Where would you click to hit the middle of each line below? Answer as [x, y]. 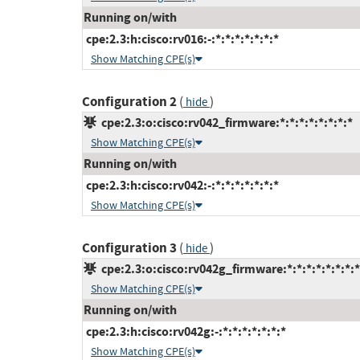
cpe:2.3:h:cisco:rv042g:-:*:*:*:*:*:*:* [185, 332]
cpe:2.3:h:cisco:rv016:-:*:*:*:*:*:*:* [181, 39]
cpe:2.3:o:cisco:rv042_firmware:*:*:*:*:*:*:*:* [225, 123]
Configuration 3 [129, 248]
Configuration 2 [129, 102]
